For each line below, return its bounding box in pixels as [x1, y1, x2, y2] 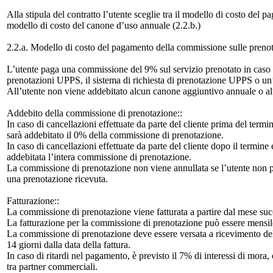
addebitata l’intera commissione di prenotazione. [7, 152, 191, 162]
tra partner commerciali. [7, 261, 97, 272]
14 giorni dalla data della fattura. [7, 239, 130, 250]
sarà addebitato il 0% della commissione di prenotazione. [7, 130, 224, 140]
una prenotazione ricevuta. [7, 174, 108, 184]
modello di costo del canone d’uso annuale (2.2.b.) [7, 20, 200, 30]
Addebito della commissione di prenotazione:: [7, 108, 182, 118]
